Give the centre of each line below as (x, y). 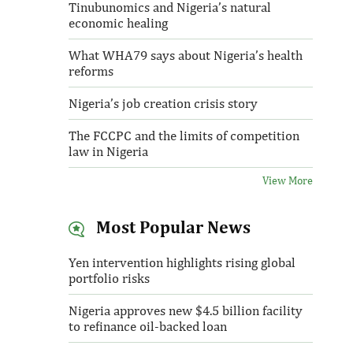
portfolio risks (109, 278)
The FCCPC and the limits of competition (184, 136)
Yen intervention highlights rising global (182, 262)
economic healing (118, 23)
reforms (91, 71)
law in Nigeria (108, 151)
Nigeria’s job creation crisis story (163, 103)
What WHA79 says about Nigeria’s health (185, 55)
